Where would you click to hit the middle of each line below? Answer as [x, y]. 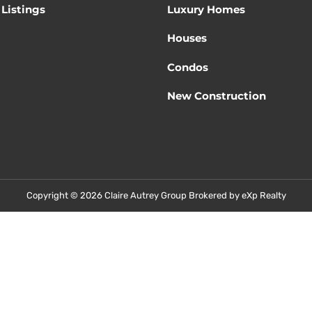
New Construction [217, 95]
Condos [188, 67]
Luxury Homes [206, 10]
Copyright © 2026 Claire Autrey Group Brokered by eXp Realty [156, 196]
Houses [187, 38]
